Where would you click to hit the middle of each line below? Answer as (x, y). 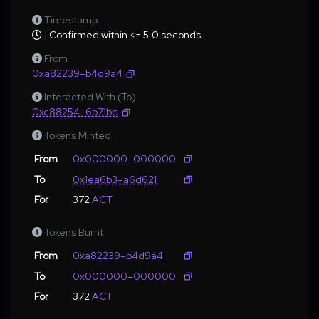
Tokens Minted (78, 135)
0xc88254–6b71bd (75, 112)
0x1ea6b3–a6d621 (115, 179)
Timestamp (71, 20)
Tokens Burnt (74, 232)
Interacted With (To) (90, 97)
